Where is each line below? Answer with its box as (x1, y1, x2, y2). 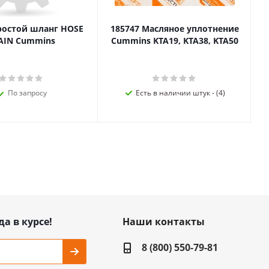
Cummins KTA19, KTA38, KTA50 (110, 35, 238, 46)
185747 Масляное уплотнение (110, 23, 239, 34)
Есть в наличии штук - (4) (136, 88, 225, 98)
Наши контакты (122, 215, 205, 228)
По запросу (8, 88, 47, 98)
